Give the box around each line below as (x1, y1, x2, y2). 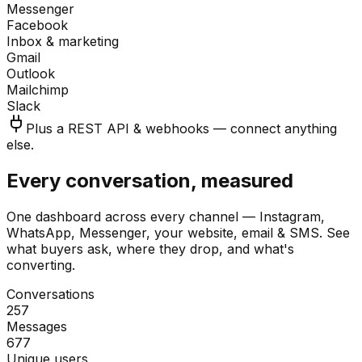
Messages (6, 318, 67, 335)
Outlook (6, 65, 55, 82)
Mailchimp (6, 81, 69, 98)
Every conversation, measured (6, 168, 293, 192)
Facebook (6, 16, 68, 33)
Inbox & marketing (6, 32, 119, 49)
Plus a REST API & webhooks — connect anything (26, 120, 337, 137)
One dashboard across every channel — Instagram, (6, 208, 325, 225)
